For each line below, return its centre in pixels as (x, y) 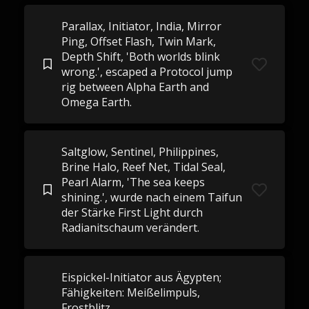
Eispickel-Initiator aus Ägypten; (141, 277)
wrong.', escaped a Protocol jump (147, 72)
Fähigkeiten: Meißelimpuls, (130, 292)
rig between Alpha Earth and (135, 87)
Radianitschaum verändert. (130, 228)
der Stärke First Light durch (132, 212)
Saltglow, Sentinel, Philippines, (140, 152)
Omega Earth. (96, 102)
